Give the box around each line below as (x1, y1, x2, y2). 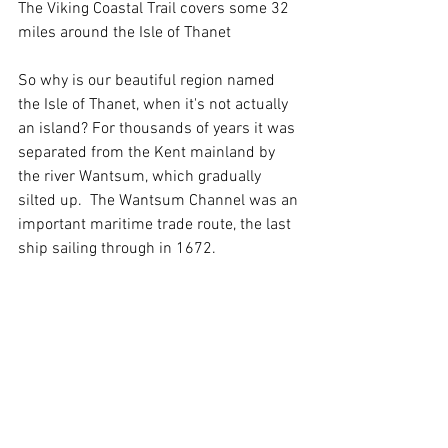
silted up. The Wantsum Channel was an (18, 191, 302, 212)
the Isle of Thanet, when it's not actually (18, 95, 292, 116)
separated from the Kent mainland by (18, 143, 279, 164)
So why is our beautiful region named (18, 71, 279, 92)
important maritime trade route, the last (18, 215, 295, 236)
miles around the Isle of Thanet (18, 23, 231, 44)
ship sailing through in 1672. (18, 239, 220, 260)
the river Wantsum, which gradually (18, 167, 265, 188)
